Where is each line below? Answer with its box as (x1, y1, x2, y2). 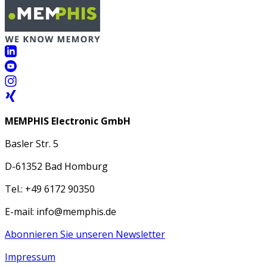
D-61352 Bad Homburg (5, 160, 108, 173)
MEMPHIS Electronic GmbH (5, 114, 131, 128)
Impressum (5, 250, 55, 264)
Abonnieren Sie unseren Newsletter (5, 228, 165, 241)
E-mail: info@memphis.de (5, 205, 116, 219)
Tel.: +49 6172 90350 (5, 182, 95, 196)
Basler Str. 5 (5, 137, 58, 151)
